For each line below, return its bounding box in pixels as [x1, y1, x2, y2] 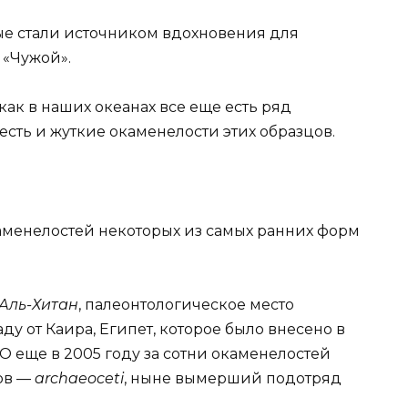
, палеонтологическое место [78, 295, 294, 313]
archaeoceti [35, 369, 124, 387]
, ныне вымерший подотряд [124, 369, 342, 387]
